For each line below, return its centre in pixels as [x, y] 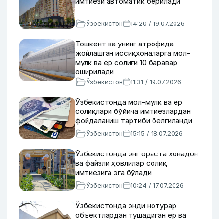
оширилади [95, 72]
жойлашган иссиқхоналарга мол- [133, 53]
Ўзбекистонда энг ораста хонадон [137, 154]
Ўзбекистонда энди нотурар [126, 206]
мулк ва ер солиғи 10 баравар [126, 62]
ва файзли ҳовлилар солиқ [121, 163]
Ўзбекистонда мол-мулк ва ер [129, 102]
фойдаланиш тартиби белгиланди [134, 120]
